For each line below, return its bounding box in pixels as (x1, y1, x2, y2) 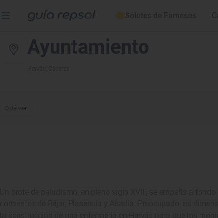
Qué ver (4, 104, 28, 112)
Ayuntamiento (27, 36, 149, 58)
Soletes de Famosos (125, 11, 196, 20)
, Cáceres (46, 65, 69, 72)
